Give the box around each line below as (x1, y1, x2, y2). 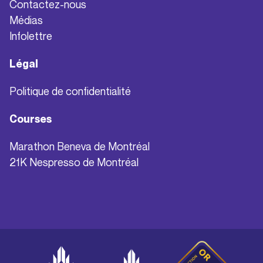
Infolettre (9, 29, 52, 42)
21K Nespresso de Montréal (9, 155, 139, 168)
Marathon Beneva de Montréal (9, 139, 150, 153)
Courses (9, 112, 52, 125)
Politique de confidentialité (9, 84, 131, 97)
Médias (9, 13, 43, 26)
